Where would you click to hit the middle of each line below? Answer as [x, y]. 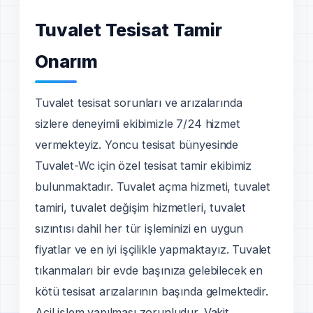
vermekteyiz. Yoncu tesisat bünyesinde [137, 144]
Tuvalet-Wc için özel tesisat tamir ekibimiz [144, 165]
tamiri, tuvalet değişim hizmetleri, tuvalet [141, 207]
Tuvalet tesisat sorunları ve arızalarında [139, 102]
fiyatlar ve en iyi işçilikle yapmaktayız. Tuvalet [153, 249]
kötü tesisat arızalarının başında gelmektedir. [152, 291]
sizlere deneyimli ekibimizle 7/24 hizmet [138, 123]
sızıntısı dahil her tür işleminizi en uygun [139, 228]
